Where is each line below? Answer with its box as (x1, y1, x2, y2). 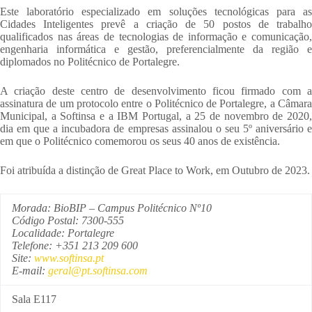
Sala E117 (12, 293, 56, 306)
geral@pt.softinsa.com (48, 265, 148, 277)
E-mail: (12, 265, 48, 277)
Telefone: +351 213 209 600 (12, 240, 138, 252)
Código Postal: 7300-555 (12, 214, 124, 227)
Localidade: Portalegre (12, 227, 114, 240)
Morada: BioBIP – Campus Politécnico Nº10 (12, 202, 212, 214)
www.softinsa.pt (34, 252, 104, 265)
